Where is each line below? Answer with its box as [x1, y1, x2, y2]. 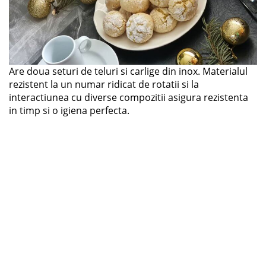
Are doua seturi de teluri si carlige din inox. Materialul [9, 65, 248, 78]
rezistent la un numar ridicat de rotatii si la [9, 78, 199, 91]
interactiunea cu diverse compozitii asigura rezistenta [9, 91, 248, 104]
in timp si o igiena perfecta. [9, 104, 129, 117]
